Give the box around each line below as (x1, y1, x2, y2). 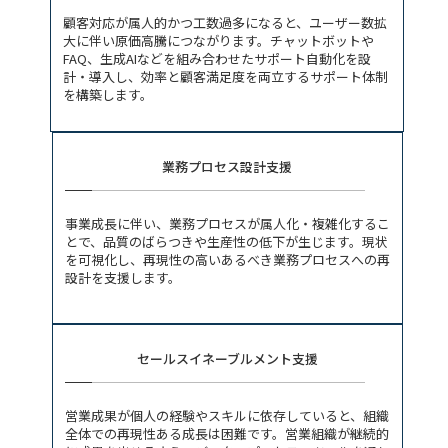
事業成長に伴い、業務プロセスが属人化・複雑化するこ (64, 213, 390, 233)
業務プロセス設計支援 (162, 157, 292, 177)
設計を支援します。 (64, 267, 181, 287)
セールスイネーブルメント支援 (136, 349, 318, 369)
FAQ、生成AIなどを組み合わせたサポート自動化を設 (63, 48, 371, 68)
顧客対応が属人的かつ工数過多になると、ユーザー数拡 (63, 12, 387, 32)
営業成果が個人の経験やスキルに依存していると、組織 (64, 405, 389, 425)
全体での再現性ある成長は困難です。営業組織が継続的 (64, 423, 389, 443)
